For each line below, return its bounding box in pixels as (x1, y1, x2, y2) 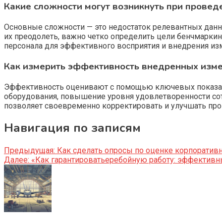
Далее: (4, 155, 29, 165)
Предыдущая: (4, 146, 55, 156)
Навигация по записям (4, 120, 141, 136)
